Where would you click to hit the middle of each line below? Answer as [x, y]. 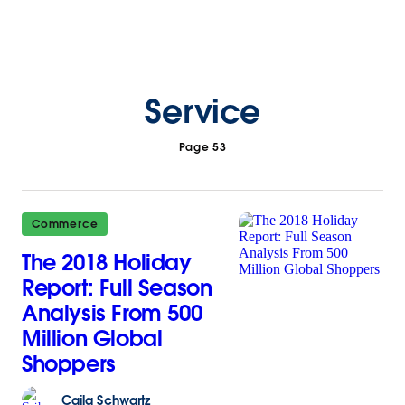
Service [202, 111]
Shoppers [69, 364]
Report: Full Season [117, 288]
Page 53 [202, 147]
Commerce [65, 224]
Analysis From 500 [112, 313]
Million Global [92, 339]
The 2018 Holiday [107, 263]
